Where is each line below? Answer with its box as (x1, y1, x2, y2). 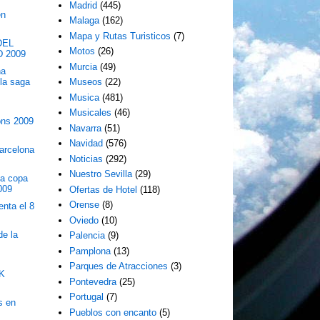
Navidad (69, 138, 104, 149)
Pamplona (69, 245, 111, 256)
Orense (69, 199, 100, 211)
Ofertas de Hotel (69, 184, 138, 195)
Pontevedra (69, 276, 117, 287)
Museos (69, 76, 103, 88)
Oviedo (69, 214, 99, 226)
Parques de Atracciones (69, 261, 169, 272)
